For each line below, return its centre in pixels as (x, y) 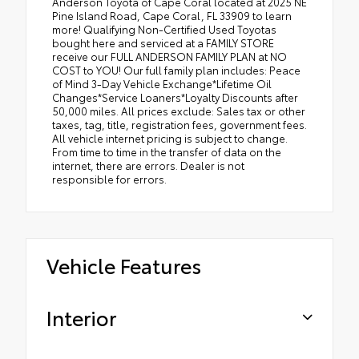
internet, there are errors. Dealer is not (148, 165)
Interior (81, 317)
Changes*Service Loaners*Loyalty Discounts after (175, 97)
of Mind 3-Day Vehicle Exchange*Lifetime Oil (162, 83)
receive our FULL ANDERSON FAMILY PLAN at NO (169, 56)
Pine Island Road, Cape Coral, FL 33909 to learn (172, 15)
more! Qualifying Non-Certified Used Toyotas (164, 28)
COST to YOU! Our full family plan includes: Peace (176, 69)
